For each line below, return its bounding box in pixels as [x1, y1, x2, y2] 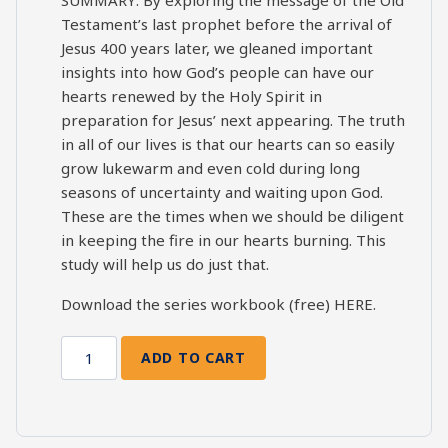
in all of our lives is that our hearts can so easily [61, 133, 395, 154]
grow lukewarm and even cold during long [61, 157, 360, 178]
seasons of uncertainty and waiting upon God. [61, 181, 383, 202]
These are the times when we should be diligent [61, 205, 404, 226]
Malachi [60, 357, 120, 380]
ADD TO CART [141, 348, 246, 368]
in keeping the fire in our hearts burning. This [61, 229, 386, 250]
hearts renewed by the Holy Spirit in [61, 85, 322, 106]
